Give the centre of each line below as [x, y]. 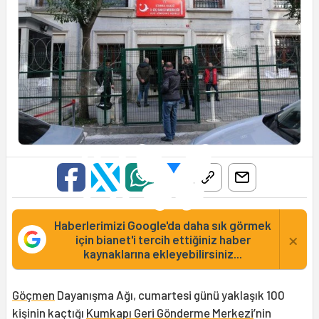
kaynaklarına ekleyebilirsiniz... [163, 254]
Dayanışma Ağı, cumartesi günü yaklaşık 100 [170, 295]
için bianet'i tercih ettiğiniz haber [163, 240]
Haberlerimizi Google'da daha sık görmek [163, 225]
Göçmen [33, 295]
